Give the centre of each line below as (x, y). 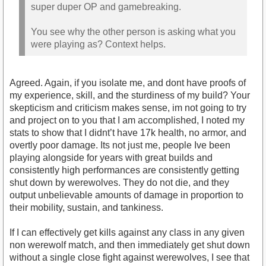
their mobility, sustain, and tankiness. (86, 207)
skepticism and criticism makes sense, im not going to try (128, 107)
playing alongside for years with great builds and (111, 157)
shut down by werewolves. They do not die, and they (119, 182)
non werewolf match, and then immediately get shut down (130, 245)
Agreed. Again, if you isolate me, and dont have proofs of (128, 83)
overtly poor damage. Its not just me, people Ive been (120, 145)
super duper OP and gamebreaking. (106, 7)
